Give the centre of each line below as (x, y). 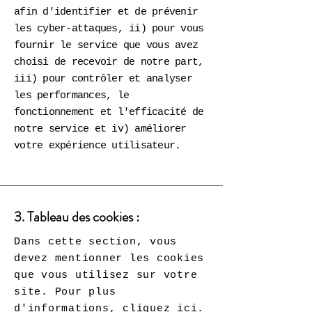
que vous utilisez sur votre (106, 275)
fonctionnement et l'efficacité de (109, 112)
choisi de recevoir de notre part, (109, 62)
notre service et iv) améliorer (100, 129)
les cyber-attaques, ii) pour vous (109, 29)
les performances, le (71, 96)
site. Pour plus (65, 292)
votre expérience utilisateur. (97, 146)
